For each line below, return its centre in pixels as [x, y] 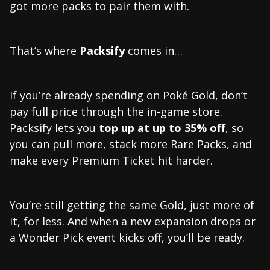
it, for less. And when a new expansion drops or [133, 221]
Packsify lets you [54, 127]
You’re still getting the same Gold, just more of [132, 205]
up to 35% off [189, 127]
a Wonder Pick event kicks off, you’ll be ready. [127, 237]
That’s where [45, 50]
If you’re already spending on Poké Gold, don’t [129, 95]
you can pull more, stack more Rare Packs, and [131, 144]
